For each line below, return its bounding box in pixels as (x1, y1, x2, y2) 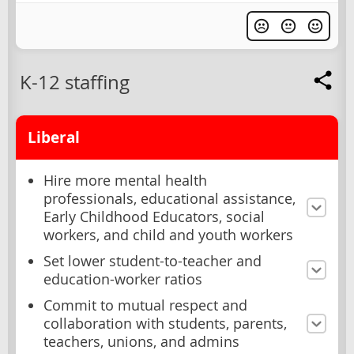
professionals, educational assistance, (43, 189, 296, 208)
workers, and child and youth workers (43, 225, 293, 244)
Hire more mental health (43, 171, 207, 190)
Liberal (28, 126, 80, 148)
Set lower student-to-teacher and (43, 251, 262, 270)
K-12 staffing (20, 69, 130, 95)
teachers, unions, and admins (43, 332, 239, 351)
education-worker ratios (43, 269, 202, 288)
